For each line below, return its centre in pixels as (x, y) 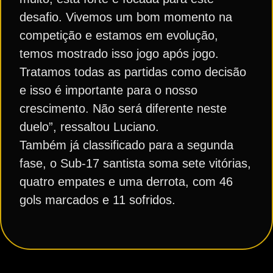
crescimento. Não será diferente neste (123, 109)
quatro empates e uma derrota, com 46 (126, 182)
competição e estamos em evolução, (119, 36)
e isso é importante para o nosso (108, 90)
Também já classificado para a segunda (126, 145)
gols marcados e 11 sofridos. (97, 200)
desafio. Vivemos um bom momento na (126, 17)
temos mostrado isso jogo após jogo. (119, 54)
